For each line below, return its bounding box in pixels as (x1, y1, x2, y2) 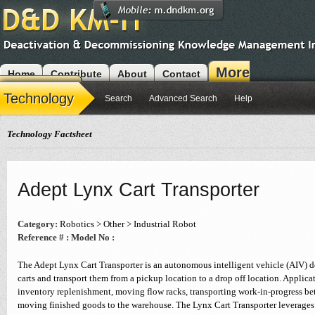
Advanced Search (149, 94, 217, 103)
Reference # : (18, 232, 69, 243)
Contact (162, 68, 200, 79)
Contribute (51, 68, 102, 79)
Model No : (71, 232, 115, 243)
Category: (18, 219, 58, 229)
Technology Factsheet (7, 129, 92, 139)
